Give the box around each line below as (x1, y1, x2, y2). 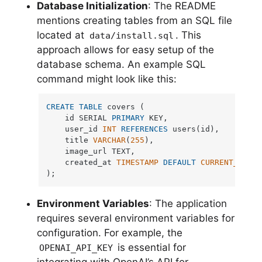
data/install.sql (89, 30, 174, 41)
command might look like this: (36, 73, 177, 85)
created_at (46, 157, 117, 167)
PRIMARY (112, 113, 145, 122)
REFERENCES (121, 124, 168, 133)
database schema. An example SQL (36, 58, 206, 70)
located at (36, 29, 87, 41)
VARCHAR (93, 135, 126, 144)
